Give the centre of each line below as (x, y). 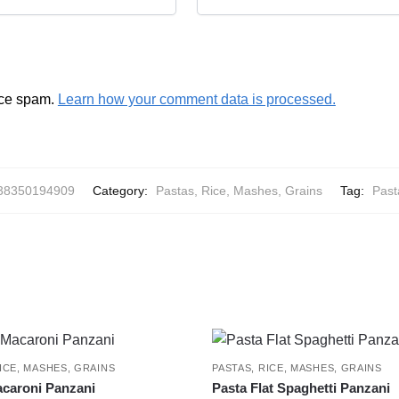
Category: (122, 191)
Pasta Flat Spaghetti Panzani (301, 388)
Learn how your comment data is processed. (196, 99)
